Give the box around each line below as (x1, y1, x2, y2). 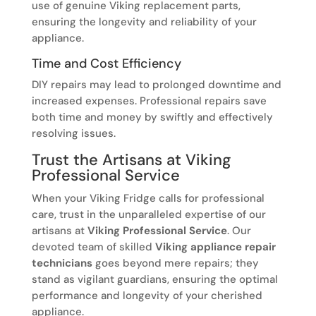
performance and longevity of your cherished (31, 288, 262, 303)
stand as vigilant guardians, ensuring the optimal (31, 272, 278, 287)
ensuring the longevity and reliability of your (31, 15, 257, 30)
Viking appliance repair (154, 240, 276, 255)
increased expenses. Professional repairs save (31, 94, 267, 109)
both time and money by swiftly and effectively (31, 110, 273, 125)
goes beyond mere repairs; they (92, 256, 259, 271)
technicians (31, 256, 92, 271)
